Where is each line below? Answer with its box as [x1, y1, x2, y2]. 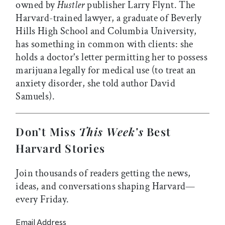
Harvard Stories [16, 141, 105, 156]
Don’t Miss [16, 124, 79, 140]
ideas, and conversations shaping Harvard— [16, 180, 195, 193]
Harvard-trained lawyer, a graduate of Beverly [16, 12, 202, 25]
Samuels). [16, 90, 55, 103]
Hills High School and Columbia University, [16, 25, 197, 38]
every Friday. [16, 193, 69, 206]
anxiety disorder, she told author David [16, 77, 175, 90]
